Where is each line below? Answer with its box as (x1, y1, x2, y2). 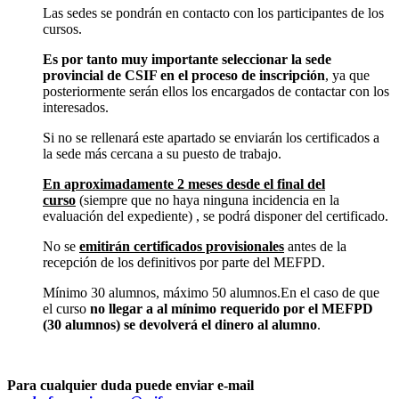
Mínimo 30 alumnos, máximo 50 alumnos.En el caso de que (43, 284, 379, 300)
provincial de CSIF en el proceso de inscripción (43, 67, 325, 83)
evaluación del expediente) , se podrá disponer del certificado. (43, 208, 388, 224)
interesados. (43, 99, 109, 115)
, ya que (325, 67, 370, 83)
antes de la (284, 238, 346, 254)
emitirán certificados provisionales (79, 238, 284, 254)
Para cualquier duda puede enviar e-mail (7, 377, 254, 393)
